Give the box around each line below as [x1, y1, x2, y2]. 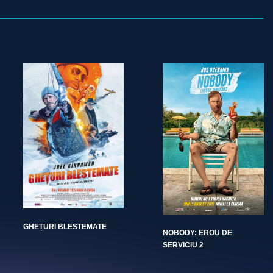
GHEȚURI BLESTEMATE [23, 222, 107, 231]
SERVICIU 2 [163, 241, 204, 250]
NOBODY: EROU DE [163, 229, 232, 238]
